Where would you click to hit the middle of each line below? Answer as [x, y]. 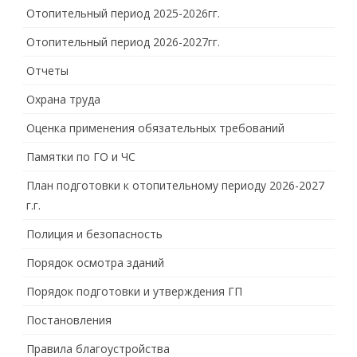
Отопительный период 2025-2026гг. [123, 13]
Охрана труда [63, 99]
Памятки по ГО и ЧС [81, 157]
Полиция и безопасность [94, 234]
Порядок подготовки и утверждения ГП [134, 291]
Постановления [69, 320]
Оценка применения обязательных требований [155, 128]
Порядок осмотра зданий [95, 263]
